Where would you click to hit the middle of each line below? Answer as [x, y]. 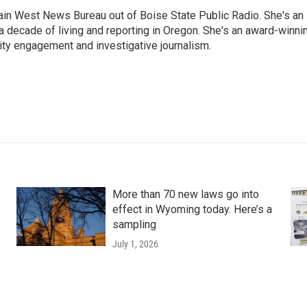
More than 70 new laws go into [185, 195]
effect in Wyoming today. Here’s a [192, 210]
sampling [134, 225]
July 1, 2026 [135, 244]
